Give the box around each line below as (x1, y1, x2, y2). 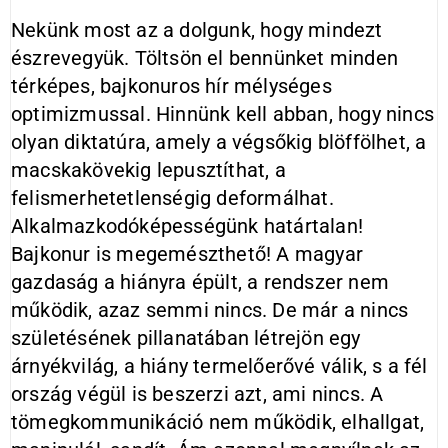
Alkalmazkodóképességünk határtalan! (11, 214, 364, 238)
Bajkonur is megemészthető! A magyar (11, 242, 363, 266)
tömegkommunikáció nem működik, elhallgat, (11, 410, 425, 434)
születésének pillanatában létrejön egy (11, 326, 361, 350)
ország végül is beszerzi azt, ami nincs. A (11, 382, 384, 406)
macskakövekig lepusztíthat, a (11, 158, 286, 182)
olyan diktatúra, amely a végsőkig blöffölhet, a (11, 130, 427, 154)
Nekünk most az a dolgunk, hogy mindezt (11, 18, 383, 42)
